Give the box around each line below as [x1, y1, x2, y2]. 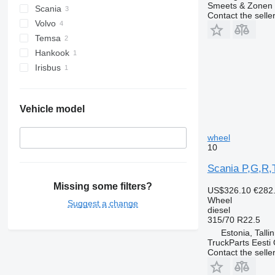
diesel [207, 204, 230, 215]
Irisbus [34, 62, 61, 72]
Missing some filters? [53, 180, 153, 192]
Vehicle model [19, 103, 85, 114]
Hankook [34, 47, 69, 58]
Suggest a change [68, 198, 139, 208]
